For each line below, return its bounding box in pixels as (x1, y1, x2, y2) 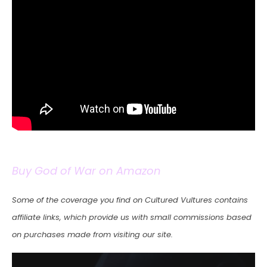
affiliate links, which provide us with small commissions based (12, 211, 252, 223)
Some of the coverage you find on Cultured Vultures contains (12, 194, 248, 206)
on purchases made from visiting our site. (12, 228, 173, 240)
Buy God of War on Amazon (12, 163, 161, 178)
